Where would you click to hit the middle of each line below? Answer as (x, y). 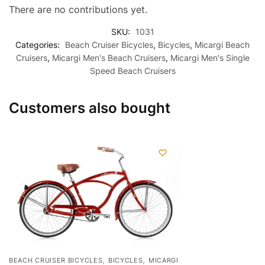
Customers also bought (90, 108)
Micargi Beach (222, 44)
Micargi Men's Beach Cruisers (109, 57)
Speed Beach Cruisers (132, 70)
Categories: (39, 44)
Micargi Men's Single (210, 57)
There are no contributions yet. (78, 9)
